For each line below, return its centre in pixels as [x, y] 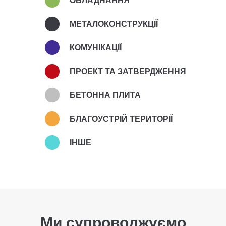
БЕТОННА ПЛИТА [105, 95]
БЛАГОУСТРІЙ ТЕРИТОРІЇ [121, 119]
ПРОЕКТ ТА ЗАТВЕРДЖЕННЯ [128, 71]
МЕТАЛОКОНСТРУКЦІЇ [114, 24]
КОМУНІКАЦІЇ [96, 48]
